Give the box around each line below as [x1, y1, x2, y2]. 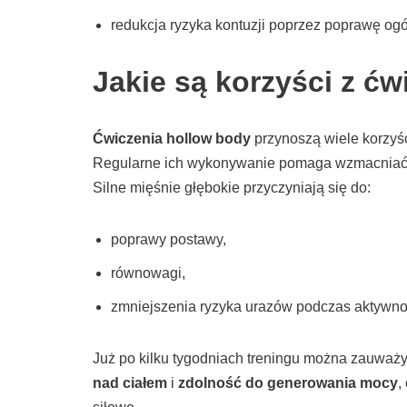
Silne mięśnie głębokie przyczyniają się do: [93, 180, 371, 196]
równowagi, [111, 265, 185, 282]
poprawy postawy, [111, 232, 226, 248]
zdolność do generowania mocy [178, 375, 398, 392]
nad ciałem [93, 375, 167, 392]
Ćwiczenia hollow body [93, 131, 251, 147]
